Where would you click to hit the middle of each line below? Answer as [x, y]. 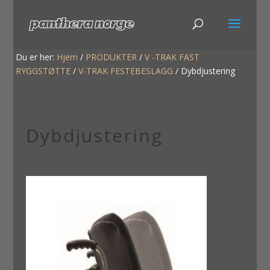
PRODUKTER [111, 57]
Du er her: [36, 57]
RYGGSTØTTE [43, 71]
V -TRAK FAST [172, 57]
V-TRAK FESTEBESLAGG [126, 71]
